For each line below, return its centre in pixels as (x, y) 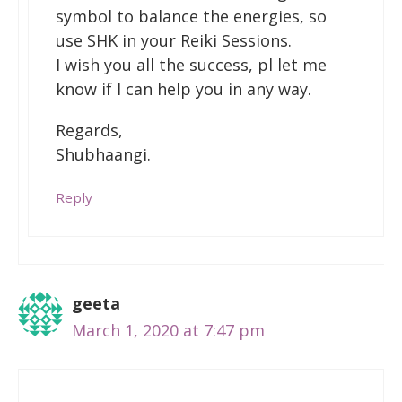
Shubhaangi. (103, 155)
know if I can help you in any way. (184, 88)
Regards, (89, 131)
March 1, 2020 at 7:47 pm (168, 331)
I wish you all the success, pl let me (191, 64)
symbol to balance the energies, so (191, 16)
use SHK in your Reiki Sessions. (174, 40)
